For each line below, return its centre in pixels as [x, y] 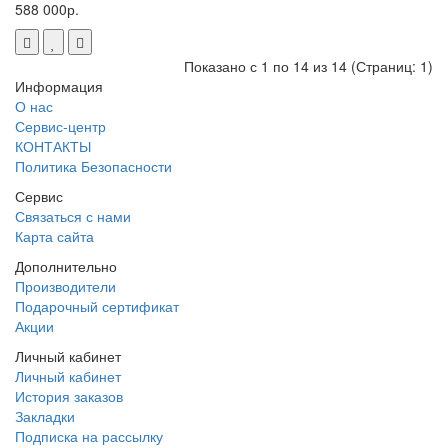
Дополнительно [66, 265]
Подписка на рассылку [89, 435]
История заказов [69, 395]
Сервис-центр [60, 125]
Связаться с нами [73, 215]
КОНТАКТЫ [53, 145]
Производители [65, 285]
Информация [59, 85]
